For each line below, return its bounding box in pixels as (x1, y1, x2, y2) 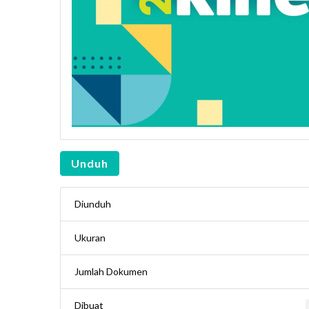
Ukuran (74, 232, 106, 243)
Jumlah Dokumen (74, 266, 148, 277)
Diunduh (74, 198, 111, 210)
